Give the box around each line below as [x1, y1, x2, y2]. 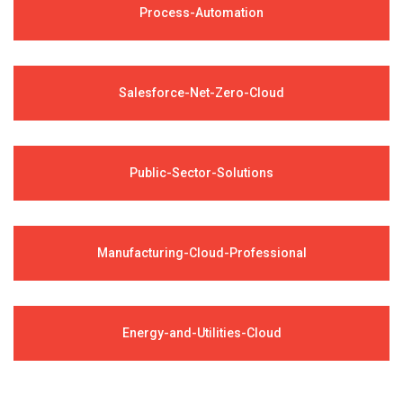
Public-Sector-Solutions [130, 165, 273, 180]
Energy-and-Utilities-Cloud [121, 325, 282, 340]
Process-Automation [139, 4, 264, 20]
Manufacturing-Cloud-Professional [96, 245, 307, 260]
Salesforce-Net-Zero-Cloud [119, 85, 284, 100]
